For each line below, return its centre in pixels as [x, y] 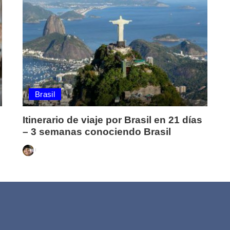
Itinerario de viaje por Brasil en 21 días [112, 120]
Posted [32, 155]
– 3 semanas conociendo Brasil [97, 131]
